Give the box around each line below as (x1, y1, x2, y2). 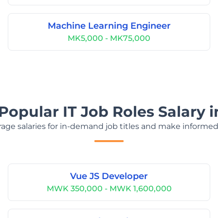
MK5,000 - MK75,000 (68, 34, 150, 43)
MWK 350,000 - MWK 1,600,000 (46, 184, 172, 193)
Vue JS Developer (70, 171, 148, 182)
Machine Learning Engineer (47, 20, 171, 31)
